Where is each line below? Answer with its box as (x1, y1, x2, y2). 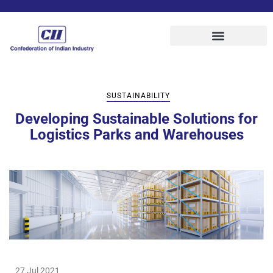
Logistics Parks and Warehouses (29, 126, 244, 143)
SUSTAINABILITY (106, 91, 170, 100)
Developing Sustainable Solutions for (15, 110, 258, 127)
